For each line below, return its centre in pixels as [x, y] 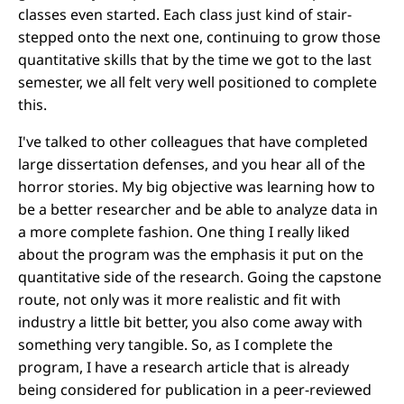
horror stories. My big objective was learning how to [197, 187]
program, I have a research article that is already [184, 367]
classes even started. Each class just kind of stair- [185, 14]
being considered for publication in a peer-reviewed [195, 390]
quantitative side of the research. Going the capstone [200, 277]
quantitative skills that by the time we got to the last [195, 60]
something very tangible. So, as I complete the [175, 344]
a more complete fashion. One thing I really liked [184, 232]
